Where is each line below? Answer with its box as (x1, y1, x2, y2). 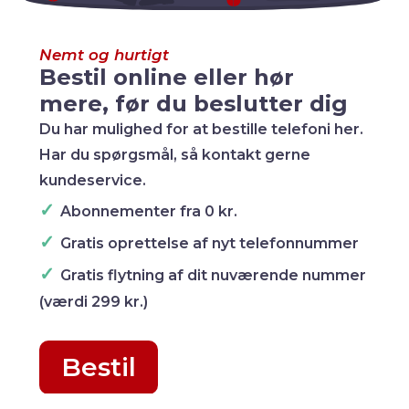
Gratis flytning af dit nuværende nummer (60, 266, 367, 284)
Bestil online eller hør (39, 62, 295, 90)
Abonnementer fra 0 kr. (60, 202, 238, 220)
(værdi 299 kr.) (39, 292, 149, 310)
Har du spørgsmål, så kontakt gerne (39, 145, 311, 163)
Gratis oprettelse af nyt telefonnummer (60, 234, 360, 252)
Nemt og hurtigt (39, 45, 170, 64)
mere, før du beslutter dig (39, 89, 349, 117)
